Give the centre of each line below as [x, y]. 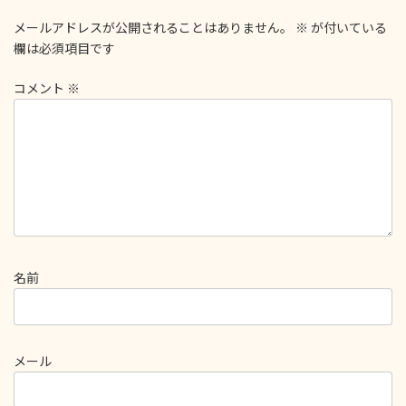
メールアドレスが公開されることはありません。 [153, 27]
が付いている [348, 27]
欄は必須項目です [64, 48]
